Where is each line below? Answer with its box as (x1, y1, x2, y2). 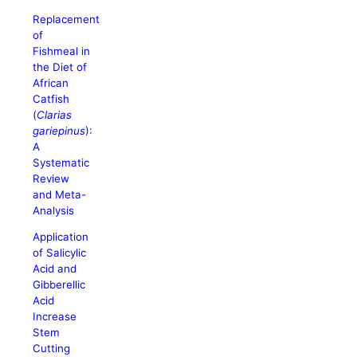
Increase (33, 310, 77, 324)
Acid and (33, 262, 77, 276)
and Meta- (33, 187, 87, 201)
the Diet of (33, 60, 88, 73)
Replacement (33, 12, 100, 25)
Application (33, 230, 89, 244)
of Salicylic (33, 246, 87, 260)
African (33, 76, 69, 89)
